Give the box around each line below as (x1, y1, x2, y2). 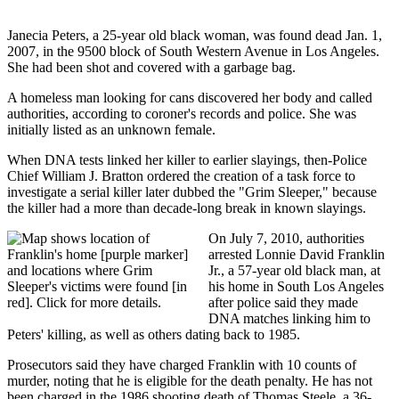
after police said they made (208, 295, 358, 311)
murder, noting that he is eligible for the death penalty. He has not (7, 373, 372, 389)
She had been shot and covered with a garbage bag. (7, 60, 299, 76)
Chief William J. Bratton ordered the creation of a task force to (7, 168, 355, 184)
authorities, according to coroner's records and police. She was (7, 106, 356, 122)
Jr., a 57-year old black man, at (208, 263, 380, 279)
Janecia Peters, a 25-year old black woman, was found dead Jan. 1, (7, 28, 382, 44)
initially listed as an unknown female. (7, 122, 216, 138)
